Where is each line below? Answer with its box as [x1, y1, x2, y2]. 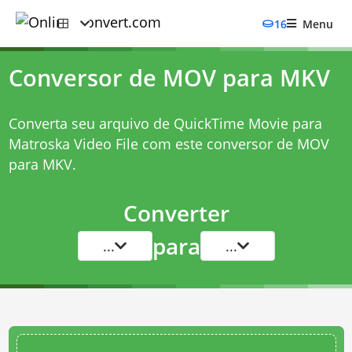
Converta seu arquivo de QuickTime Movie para [8, 114, 322, 133]
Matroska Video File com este [8, 134, 207, 153]
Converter [123, 198, 229, 228]
